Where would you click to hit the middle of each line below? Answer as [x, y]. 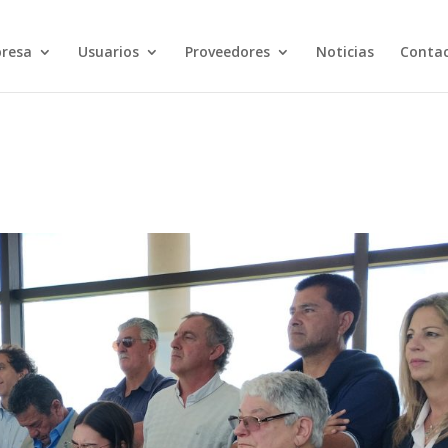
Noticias [344, 51]
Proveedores [227, 51]
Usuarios [108, 51]
